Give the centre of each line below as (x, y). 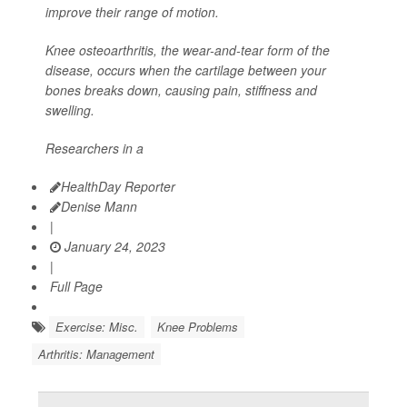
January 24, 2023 (113, 246)
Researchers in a (94, 148)
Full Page (76, 286)
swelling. (70, 109)
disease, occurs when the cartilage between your (186, 69)
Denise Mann (99, 206)
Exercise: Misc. (97, 326)
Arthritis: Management (96, 353)
